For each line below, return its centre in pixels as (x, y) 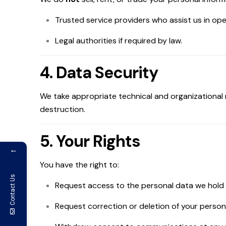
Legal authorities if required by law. (119, 41)
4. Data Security (99, 73)
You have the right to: (79, 165)
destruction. (63, 109)
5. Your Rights (90, 141)
